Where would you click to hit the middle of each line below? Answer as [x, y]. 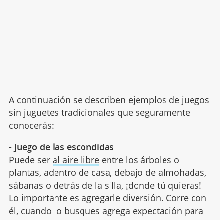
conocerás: [31, 125]
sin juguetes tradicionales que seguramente [99, 112]
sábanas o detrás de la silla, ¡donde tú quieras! [105, 185]
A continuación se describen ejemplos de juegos [109, 100]
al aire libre [76, 160]
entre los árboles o [139, 160]
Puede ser [30, 160]
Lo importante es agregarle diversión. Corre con [107, 198]
